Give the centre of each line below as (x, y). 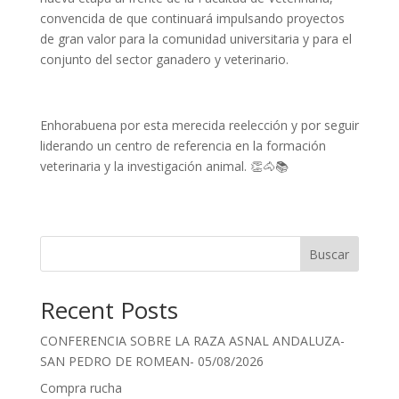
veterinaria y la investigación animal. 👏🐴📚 (164, 166)
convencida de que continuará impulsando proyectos (192, 18)
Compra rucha (81, 388)
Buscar (330, 254)
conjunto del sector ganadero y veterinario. (164, 59)
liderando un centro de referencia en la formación (183, 146)
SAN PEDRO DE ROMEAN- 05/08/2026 (151, 361)
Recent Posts (109, 310)
